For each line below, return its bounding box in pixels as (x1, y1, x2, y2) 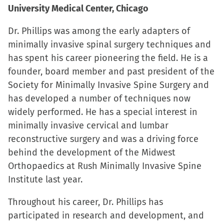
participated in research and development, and (8, 210, 204, 221)
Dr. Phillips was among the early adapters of (8, 25, 190, 36)
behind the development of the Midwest (8, 147, 175, 158)
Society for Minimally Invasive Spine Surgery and (8, 79, 209, 90)
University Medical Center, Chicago (8, 3, 148, 14)
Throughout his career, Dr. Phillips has (8, 196, 163, 207)
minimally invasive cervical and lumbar (8, 120, 168, 131)
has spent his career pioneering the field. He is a (8, 52, 208, 63)
